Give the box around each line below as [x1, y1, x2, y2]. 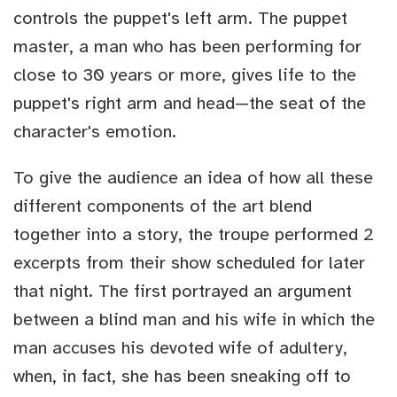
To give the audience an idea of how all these [13, 167, 373, 190]
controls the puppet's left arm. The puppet [13, 7, 347, 30]
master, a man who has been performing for [13, 35, 362, 58]
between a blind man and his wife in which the [13, 308, 375, 331]
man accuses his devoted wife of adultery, [13, 337, 347, 360]
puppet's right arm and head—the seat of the [13, 92, 366, 115]
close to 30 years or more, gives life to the [13, 64, 356, 87]
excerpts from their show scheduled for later [13, 252, 365, 275]
